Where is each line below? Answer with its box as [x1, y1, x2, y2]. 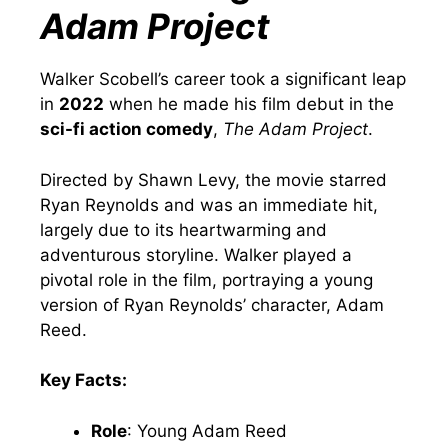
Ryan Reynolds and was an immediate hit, [40, 194, 378, 215]
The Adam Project [223, 119, 368, 140]
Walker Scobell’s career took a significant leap [40, 69, 406, 90]
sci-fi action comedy [40, 119, 213, 140]
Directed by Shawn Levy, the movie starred [40, 169, 387, 190]
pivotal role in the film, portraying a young [40, 269, 373, 290]
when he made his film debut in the [104, 94, 394, 115]
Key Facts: [40, 370, 127, 391]
